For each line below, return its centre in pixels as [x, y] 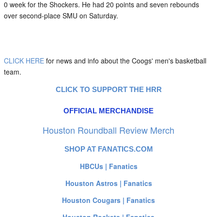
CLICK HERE [24, 61]
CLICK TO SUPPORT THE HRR [108, 89]
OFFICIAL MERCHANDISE [108, 111]
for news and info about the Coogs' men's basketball [125, 61]
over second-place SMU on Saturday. [61, 15]
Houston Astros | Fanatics [108, 183]
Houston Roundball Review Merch [108, 130]
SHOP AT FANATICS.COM [108, 149]
